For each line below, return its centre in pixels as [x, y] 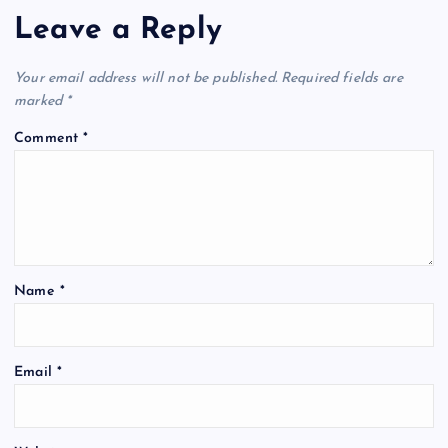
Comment [49, 138]
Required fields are [342, 78]
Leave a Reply [118, 30]
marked [40, 101]
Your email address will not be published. [145, 78]
